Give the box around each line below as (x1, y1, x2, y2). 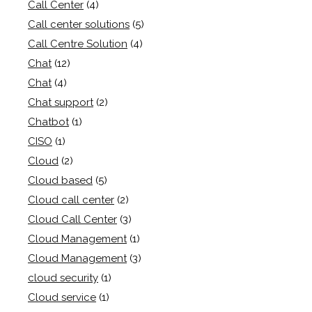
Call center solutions (28, 18, 130, 31)
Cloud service (28, 291, 96, 304)
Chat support (28, 96, 93, 109)
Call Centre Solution (28, 38, 127, 51)
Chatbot (28, 116, 69, 129)
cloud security (28, 272, 98, 285)
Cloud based (28, 174, 93, 187)
